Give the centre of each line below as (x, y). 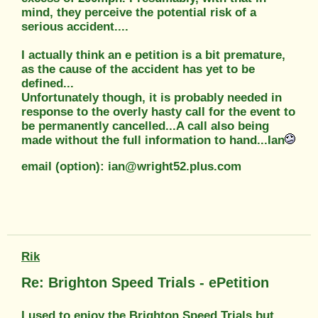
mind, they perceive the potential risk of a (139, 12)
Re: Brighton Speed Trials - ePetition (145, 282)
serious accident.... (75, 26)
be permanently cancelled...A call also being (145, 126)
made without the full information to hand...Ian (153, 140)
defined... (48, 83)
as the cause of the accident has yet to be (138, 69)
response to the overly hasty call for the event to (158, 111)
